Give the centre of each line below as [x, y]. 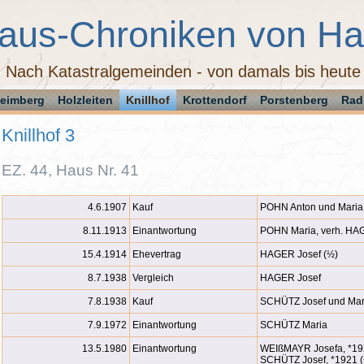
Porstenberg [294, 100]
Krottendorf [214, 100]
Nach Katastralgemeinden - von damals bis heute [183, 71]
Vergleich [153, 278]
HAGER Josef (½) [299, 254]
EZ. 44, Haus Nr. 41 [70, 170]
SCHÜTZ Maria [294, 325]
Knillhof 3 [38, 135]
